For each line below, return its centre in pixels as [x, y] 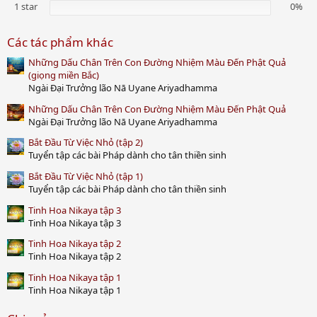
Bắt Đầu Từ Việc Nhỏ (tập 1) [86, 177]
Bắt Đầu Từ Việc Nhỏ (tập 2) [86, 143]
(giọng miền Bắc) [64, 75]
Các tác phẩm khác [60, 42]
